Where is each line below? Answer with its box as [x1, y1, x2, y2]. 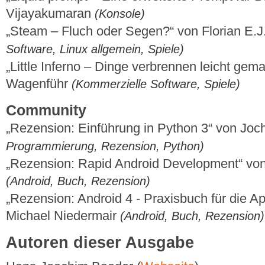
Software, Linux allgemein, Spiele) [6, 42, 184, 56]
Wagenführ [6, 76, 72, 91]
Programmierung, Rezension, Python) [6, 140, 204, 153]
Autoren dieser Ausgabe [6, 233, 194, 251]
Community [6, 102, 86, 119]
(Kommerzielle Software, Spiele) [72, 77, 240, 91]
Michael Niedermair [6, 208, 120, 224]
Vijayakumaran [6, 5, 95, 21]
